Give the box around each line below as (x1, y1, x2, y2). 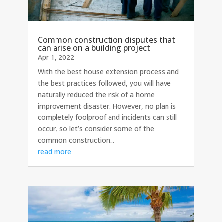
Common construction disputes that (38, 34, 175, 45)
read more (38, 146, 71, 156)
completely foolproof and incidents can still (38, 112, 177, 122)
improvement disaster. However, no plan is (38, 101, 176, 111)
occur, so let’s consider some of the (38, 123, 154, 133)
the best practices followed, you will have (38, 78, 171, 88)
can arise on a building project (38, 42, 150, 53)
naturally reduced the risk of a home (38, 89, 155, 99)
